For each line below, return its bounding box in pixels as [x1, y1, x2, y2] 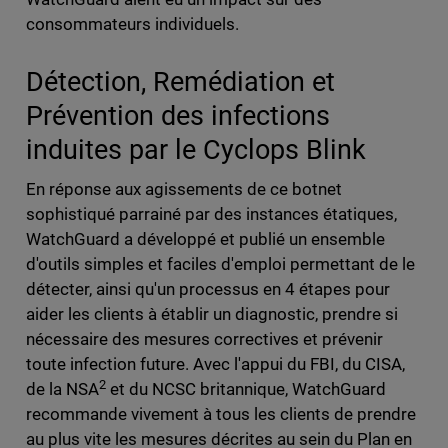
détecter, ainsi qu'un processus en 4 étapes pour [25, 279, 391, 300]
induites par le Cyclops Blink [25, 134, 366, 166]
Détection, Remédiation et [25, 66, 335, 98]
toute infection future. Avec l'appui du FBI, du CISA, [25, 354, 406, 375]
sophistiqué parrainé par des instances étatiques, [25, 204, 398, 225]
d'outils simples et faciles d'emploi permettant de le [25, 254, 416, 275]
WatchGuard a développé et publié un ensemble [25, 229, 386, 250]
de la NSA [25, 379, 99, 400]
